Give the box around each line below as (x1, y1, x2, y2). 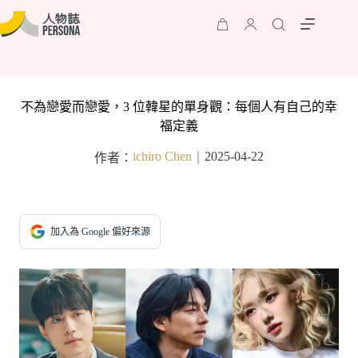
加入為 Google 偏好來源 (50, 226, 150, 237)
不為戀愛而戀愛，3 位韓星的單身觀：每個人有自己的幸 (21, 100, 337, 113)
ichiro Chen (133, 149, 192, 163)
